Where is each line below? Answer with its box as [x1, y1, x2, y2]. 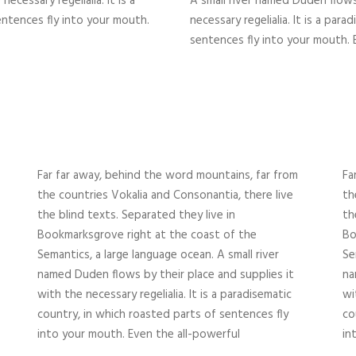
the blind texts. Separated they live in [37, 206, 236, 226]
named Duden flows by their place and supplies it [37, 265, 295, 285]
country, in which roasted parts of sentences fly [37, 305, 289, 325]
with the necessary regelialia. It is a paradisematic [37, 285, 292, 305]
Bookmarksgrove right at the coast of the [37, 226, 257, 246]
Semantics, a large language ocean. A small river [37, 246, 280, 265]
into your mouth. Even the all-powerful [37, 325, 241, 345]
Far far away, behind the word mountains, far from [37, 166, 299, 186]
